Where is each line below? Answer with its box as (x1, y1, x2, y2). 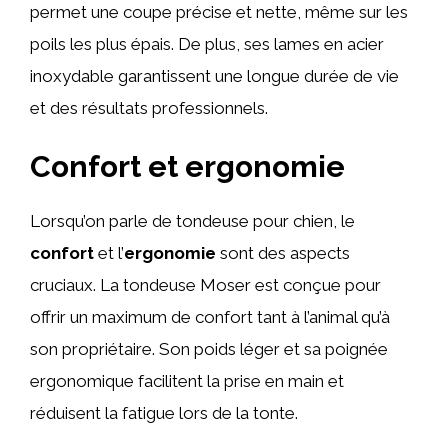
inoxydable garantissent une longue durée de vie (30, 65, 399, 86)
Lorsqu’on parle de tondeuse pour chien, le (30, 211, 355, 231)
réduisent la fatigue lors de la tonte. (30, 403, 298, 423)
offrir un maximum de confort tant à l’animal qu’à (30, 307, 390, 327)
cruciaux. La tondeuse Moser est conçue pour (30, 275, 381, 295)
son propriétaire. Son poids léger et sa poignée (30, 339, 388, 359)
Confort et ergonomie (30, 149, 345, 184)
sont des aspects (216, 243, 350, 263)
